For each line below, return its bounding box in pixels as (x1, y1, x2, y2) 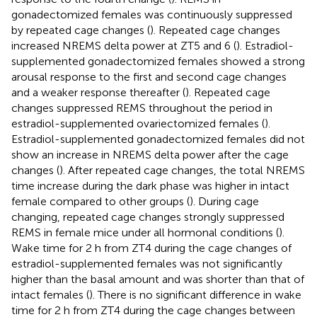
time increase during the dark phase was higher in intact (11, 178, 289, 192)
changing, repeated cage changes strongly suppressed (11, 209, 284, 224)
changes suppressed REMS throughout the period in (11, 100, 272, 115)
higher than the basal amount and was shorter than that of (11, 272, 304, 286)
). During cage (190, 194, 259, 208)
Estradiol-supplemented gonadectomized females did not (11, 132, 305, 146)
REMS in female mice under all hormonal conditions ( (11, 225, 279, 239)
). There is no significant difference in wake (89, 287, 301, 301)
